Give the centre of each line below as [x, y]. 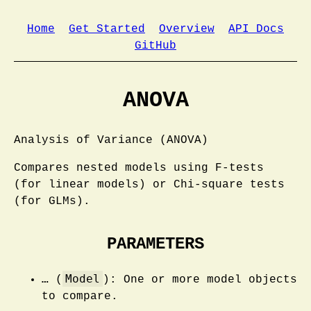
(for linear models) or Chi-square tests [149, 185]
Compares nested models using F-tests [139, 168]
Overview [187, 29]
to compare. [80, 297]
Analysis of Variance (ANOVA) [111, 141]
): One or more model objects [200, 280]
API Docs [256, 29]
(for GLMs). [52, 202]
